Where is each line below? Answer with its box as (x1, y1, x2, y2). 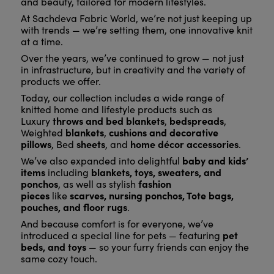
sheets (76, 137, 105, 151)
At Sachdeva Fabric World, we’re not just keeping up (20, 12, 252, 25)
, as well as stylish (57, 177, 138, 191)
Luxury (20, 114, 53, 128)
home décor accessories (130, 137, 239, 151)
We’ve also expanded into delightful (20, 154, 182, 168)
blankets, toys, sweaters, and (91, 165, 221, 179)
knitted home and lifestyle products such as (20, 103, 212, 116)
